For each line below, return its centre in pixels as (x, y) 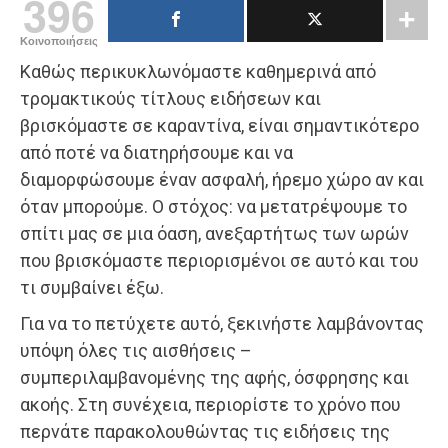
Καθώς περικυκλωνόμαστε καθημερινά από (198, 71)
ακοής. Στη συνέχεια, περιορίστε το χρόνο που (210, 404)
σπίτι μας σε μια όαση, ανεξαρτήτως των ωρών (214, 233)
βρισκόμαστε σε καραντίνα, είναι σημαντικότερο (219, 125)
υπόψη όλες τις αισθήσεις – (136, 350)
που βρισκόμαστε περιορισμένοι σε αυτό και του (219, 260)
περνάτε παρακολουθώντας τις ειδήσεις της (205, 431)
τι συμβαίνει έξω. (92, 287)
